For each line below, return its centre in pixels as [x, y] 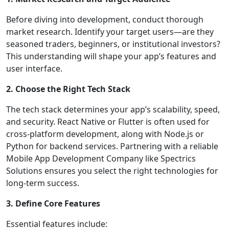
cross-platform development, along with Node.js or [105, 134]
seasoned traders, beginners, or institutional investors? [113, 44]
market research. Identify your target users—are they [110, 31]
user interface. [34, 68]
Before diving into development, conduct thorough [105, 19]
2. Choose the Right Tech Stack [68, 89]
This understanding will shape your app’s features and [111, 56]
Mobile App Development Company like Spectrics [101, 158]
